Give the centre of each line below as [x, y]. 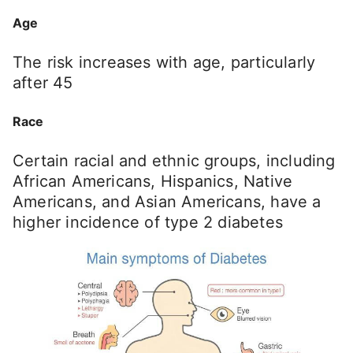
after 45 [43, 82]
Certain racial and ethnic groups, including [174, 161]
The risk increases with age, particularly [164, 62]
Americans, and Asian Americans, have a [167, 202]
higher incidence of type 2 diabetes [148, 223]
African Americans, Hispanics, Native [153, 182]
